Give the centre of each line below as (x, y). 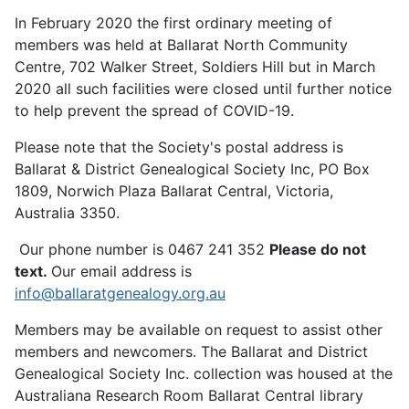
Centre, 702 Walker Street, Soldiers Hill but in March (195, 66)
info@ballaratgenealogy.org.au (120, 293)
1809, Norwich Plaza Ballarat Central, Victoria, (174, 190)
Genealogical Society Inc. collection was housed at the (204, 373)
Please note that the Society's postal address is (179, 147)
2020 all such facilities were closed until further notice (203, 88)
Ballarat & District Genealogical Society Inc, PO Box (192, 168)
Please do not (318, 249)
